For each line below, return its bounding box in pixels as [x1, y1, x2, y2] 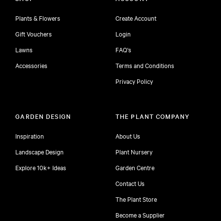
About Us [115, 131, 140, 140]
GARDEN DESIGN [15, 111, 71, 120]
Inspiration [15, 131, 44, 140]
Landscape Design [15, 147, 64, 156]
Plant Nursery [115, 147, 152, 156]
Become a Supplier [115, 210, 165, 219]
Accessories [15, 60, 48, 70]
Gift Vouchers [15, 29, 52, 38]
